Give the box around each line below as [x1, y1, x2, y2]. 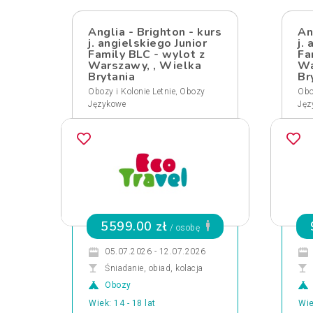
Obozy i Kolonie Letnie [88, 87, 175, 96]
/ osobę [167, 223, 203, 233]
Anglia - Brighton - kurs [88, 24, 221, 40]
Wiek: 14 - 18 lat [89, 298, 156, 308]
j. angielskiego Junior [88, 36, 207, 51]
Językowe [88, 99, 126, 109]
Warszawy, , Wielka [88, 58, 201, 73]
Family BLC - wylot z [88, 47, 205, 62]
